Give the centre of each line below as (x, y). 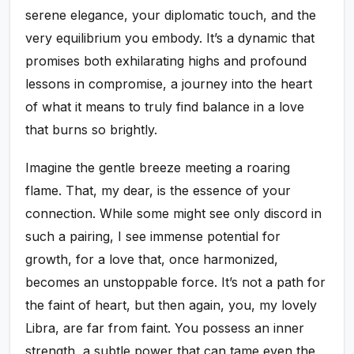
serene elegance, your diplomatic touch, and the (171, 15)
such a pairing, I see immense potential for (153, 236)
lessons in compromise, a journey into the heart (169, 83)
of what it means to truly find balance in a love (165, 106)
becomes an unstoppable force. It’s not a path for (176, 282)
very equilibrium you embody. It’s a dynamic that (170, 38)
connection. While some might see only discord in (174, 213)
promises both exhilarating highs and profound (166, 60)
